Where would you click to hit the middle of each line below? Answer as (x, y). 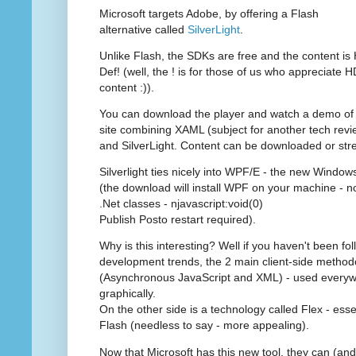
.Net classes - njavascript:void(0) (181, 204)
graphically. (128, 294)
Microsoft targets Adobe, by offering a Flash (209, 13)
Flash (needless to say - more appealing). (204, 325)
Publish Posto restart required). (178, 220)
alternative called (143, 29)
